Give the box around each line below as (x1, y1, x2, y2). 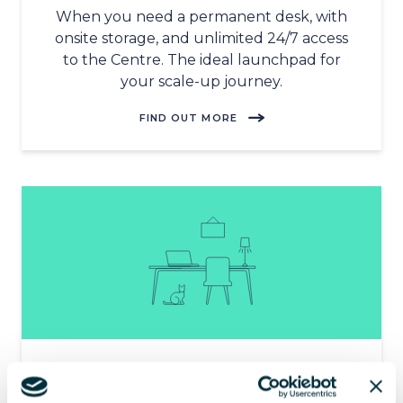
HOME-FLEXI (157, 360, 246, 375)
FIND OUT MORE (139, 111, 237, 124)
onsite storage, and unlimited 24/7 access (55, 29, 348, 47)
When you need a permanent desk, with (56, 7, 347, 25)
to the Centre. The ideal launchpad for (62, 50, 341, 68)
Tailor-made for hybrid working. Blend (64, 383, 339, 401)
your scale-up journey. (121, 72, 282, 90)
